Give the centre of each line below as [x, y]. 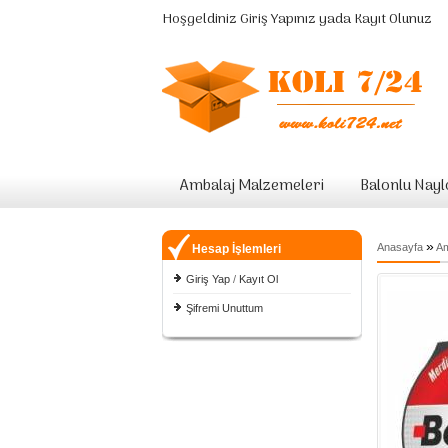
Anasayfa [400, 247]
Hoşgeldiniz [201, 19]
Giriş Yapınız [278, 19]
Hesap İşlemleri [236, 249]
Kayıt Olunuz [393, 19]
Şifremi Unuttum [224, 308]
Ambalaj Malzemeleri [252, 186]
